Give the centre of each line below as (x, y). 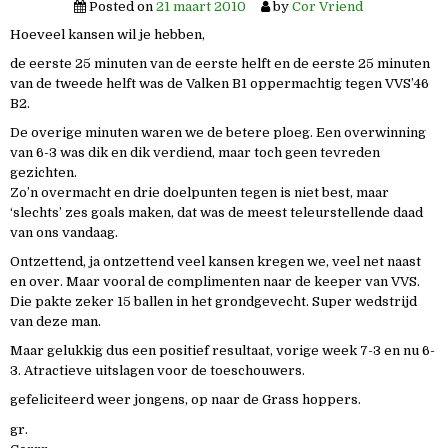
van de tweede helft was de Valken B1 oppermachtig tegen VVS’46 (219, 84)
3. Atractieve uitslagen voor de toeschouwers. (157, 371)
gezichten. (43, 173)
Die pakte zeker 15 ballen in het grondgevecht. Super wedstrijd (213, 302)
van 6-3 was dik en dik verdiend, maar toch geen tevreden (195, 153)
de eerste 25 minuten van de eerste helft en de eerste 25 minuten (220, 64)
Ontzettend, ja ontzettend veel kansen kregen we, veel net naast (215, 262)
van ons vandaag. (64, 233)
